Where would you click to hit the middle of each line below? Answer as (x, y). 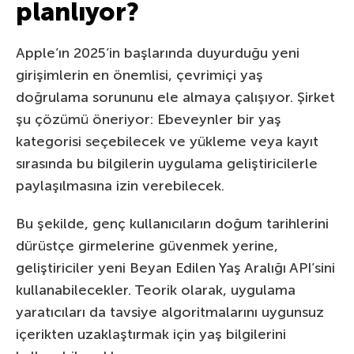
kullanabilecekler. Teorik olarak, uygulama (156, 290)
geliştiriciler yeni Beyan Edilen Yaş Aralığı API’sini (175, 267)
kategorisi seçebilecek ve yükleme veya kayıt (167, 141)
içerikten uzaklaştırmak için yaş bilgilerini (151, 334)
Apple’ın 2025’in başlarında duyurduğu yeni (158, 53)
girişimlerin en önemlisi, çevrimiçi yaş (139, 75)
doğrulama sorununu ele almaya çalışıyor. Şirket (175, 97)
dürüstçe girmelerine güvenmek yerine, (147, 245)
